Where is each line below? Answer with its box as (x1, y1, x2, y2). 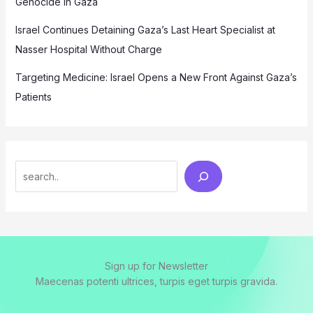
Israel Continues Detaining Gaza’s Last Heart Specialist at (15, 23, 275, 36)
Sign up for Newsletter (105, 260, 208, 272)
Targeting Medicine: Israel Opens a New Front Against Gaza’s (15, 71, 297, 83)
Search (14, 163, 48, 175)
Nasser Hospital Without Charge (15, 43, 162, 55)
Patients (15, 90, 52, 103)
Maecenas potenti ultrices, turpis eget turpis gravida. (36, 275, 277, 288)
